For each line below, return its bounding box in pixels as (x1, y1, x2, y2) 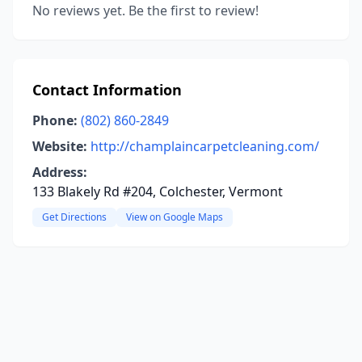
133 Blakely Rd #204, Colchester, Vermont (32, 183, 283, 200)
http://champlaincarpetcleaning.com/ (90, 137, 319, 155)
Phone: (32, 112, 78, 129)
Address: (32, 163, 87, 181)
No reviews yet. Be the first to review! (32, 2, 259, 19)
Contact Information (32, 80, 182, 99)
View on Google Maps (126, 210, 223, 224)
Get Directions (42, 210, 107, 224)
